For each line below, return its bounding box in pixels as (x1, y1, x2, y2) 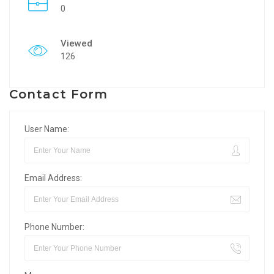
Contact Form (9, 87, 108, 102)
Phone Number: (24, 222, 84, 232)
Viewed (61, 38, 92, 49)
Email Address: (24, 173, 82, 183)
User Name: (24, 124, 69, 134)
